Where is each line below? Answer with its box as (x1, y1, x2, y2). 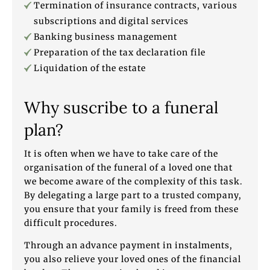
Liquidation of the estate (34, 62, 146, 74)
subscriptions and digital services (34, 15, 189, 27)
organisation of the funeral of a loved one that (24, 162, 233, 173)
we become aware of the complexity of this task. (24, 175, 245, 187)
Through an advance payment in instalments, (24, 239, 233, 251)
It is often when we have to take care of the (24, 148, 218, 159)
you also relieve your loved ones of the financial (24, 253, 241, 265)
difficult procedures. (24, 217, 118, 228)
